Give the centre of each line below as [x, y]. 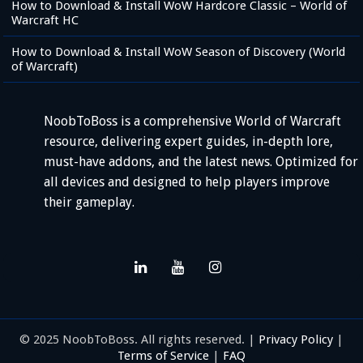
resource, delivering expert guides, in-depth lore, [189, 142]
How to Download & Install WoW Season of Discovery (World [179, 52]
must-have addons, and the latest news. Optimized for [201, 162]
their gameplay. [90, 203]
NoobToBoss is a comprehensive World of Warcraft [193, 122]
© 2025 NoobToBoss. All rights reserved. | [139, 340]
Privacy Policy [296, 340]
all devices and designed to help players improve [187, 182]
